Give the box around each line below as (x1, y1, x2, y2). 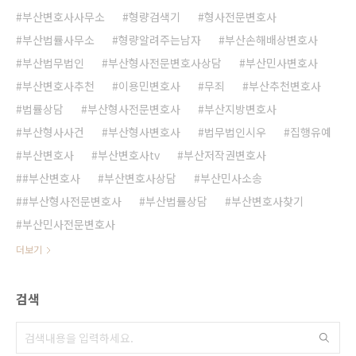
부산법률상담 (145, 192, 207, 209)
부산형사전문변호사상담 (108, 54, 222, 71)
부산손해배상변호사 (225, 31, 318, 48)
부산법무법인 (22, 54, 84, 71)
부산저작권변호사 (184, 146, 266, 163)
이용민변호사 (118, 77, 180, 94)
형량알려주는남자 (118, 31, 201, 48)
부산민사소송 (200, 169, 262, 186)
